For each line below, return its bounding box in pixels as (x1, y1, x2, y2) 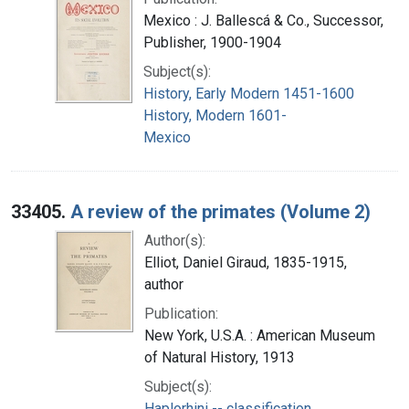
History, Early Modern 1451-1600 (143, 84, 354, 102)
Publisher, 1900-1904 (143, 33, 281, 51)
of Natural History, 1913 (144, 348, 295, 366)
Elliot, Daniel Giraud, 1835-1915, (144, 253, 347, 271)
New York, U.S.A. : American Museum (144, 326, 375, 344)
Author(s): (144, 231, 205, 249)
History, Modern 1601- (143, 106, 287, 124)
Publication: (144, 304, 218, 322)
